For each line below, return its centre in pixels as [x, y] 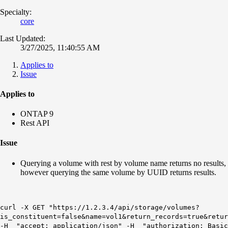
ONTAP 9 [37, 114]
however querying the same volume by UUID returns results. [118, 172]
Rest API [35, 123]
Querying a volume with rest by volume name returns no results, [123, 163]
